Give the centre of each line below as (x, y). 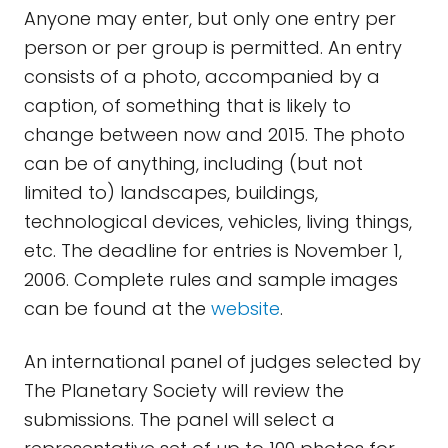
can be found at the (117, 308)
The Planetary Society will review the (184, 390)
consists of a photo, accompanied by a (202, 76)
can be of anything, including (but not (193, 163)
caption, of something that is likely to (187, 105)
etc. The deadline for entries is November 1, (213, 250)
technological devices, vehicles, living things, (218, 221)
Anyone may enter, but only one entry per (210, 18)
